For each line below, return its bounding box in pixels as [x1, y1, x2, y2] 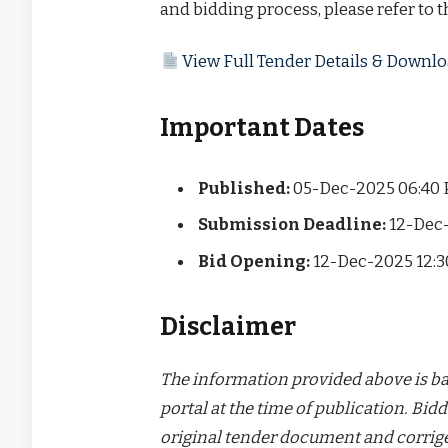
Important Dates [160, 112, 365, 143]
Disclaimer [160, 312, 297, 343]
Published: [198, 178, 291, 199]
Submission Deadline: [198, 214, 387, 235]
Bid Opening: [198, 250, 311, 271]
